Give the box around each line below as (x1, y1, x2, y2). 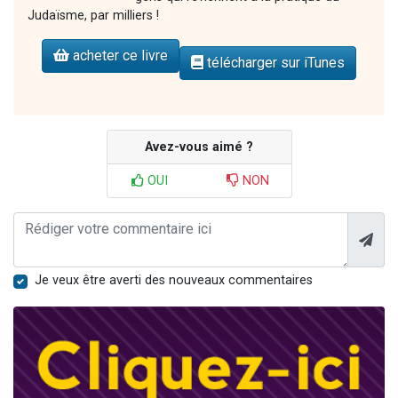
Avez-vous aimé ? (145, 139, 253, 155)
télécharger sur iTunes (203, 54, 345, 72)
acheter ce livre (69, 47, 168, 65)
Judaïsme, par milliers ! (28, 8, 159, 24)
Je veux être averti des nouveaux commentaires (35, 273, 313, 289)
